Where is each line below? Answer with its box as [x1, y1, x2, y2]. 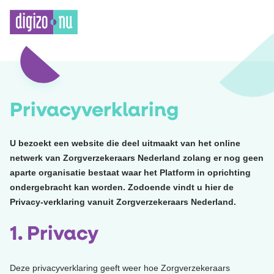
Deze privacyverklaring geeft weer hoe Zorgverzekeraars [10, 262, 230, 273]
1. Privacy [10, 224, 98, 245]
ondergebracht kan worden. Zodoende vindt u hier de [10, 182, 234, 192]
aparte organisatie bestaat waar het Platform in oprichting [10, 167, 251, 177]
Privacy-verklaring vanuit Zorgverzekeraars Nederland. [10, 196, 236, 207]
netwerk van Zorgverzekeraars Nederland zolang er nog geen [10, 152, 264, 163]
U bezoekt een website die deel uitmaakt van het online [10, 138, 240, 148]
